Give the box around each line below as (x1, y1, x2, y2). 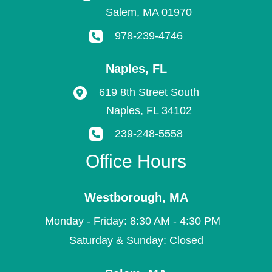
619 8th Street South (98, 86, 199, 98)
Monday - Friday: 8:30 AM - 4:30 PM (45, 215, 227, 228)
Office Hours (86, 151, 186, 172)
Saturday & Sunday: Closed (69, 234, 203, 247)
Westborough (84, 190, 162, 204)
